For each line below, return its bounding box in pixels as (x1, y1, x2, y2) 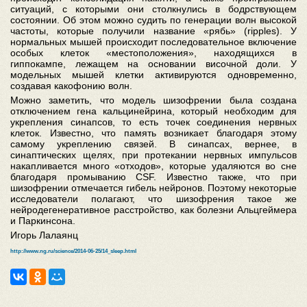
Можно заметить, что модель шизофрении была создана (10, 95, 297, 106)
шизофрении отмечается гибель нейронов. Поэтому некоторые (10, 182, 297, 194)
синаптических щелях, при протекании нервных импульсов (10, 149, 297, 161)
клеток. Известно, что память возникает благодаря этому (10, 127, 297, 139)
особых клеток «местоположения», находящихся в (10, 47, 297, 59)
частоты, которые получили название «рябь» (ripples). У (10, 25, 297, 37)
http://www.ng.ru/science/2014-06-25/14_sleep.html (10, 248, 136, 255)
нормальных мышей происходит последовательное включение (10, 36, 297, 48)
